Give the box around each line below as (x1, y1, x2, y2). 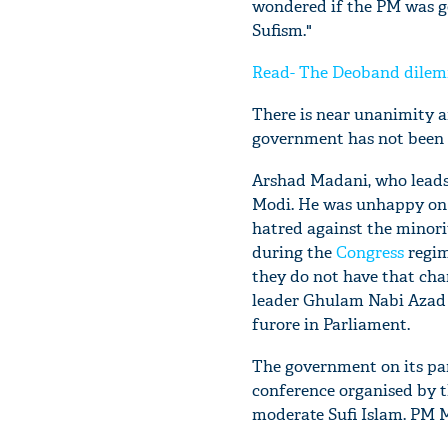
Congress (336, 241, 404, 263)
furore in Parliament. (252, 313, 410, 335)
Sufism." (252, 19, 312, 41)
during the (252, 241, 336, 263)
